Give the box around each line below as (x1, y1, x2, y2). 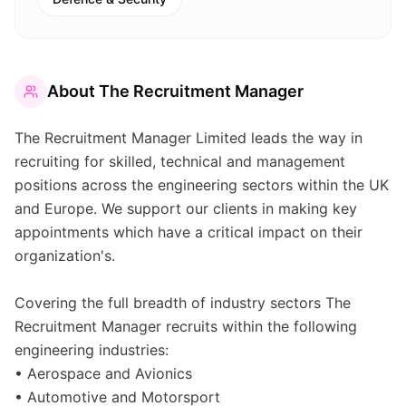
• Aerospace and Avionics (14, 364, 192, 382)
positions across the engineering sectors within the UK (14, 176, 389, 194)
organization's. (14, 246, 115, 265)
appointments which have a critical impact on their (14, 223, 362, 241)
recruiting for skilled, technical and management (14, 152, 345, 170)
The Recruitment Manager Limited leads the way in (14, 129, 362, 147)
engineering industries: (14, 341, 169, 359)
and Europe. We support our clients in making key (14, 199, 357, 217)
